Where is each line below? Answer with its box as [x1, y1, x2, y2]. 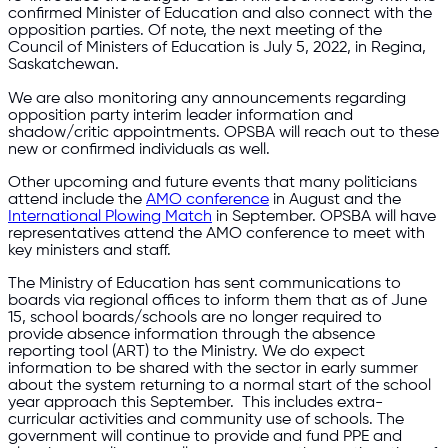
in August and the [269, 191, 401, 208]
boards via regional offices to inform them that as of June [8, 292, 427, 310]
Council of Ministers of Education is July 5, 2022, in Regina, [8, 39, 426, 57]
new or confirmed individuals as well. [8, 140, 270, 158]
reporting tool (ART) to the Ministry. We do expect [8, 343, 365, 361]
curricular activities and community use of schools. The [8, 411, 404, 429]
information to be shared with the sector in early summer [8, 360, 418, 378]
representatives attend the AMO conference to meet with [8, 225, 425, 242]
